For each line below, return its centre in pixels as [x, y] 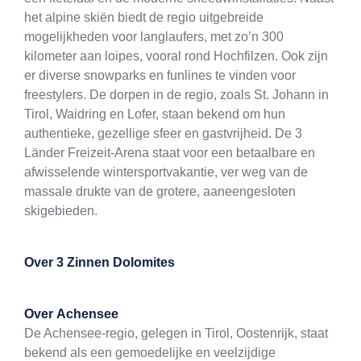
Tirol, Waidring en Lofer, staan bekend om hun [155, 114]
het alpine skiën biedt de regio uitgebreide [144, 18]
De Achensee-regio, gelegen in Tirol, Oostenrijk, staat [176, 334]
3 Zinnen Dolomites [116, 263]
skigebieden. [61, 211]
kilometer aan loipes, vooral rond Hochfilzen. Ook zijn [176, 56]
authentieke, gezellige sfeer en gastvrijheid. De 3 [163, 134]
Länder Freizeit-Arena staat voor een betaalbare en [170, 153]
